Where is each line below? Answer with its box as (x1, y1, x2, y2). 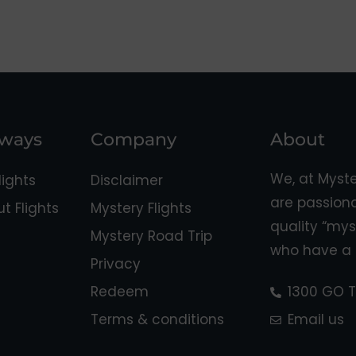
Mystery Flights (91, 199, 192, 219)
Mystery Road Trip (91, 226, 212, 246)
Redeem (91, 282, 149, 302)
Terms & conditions (91, 310, 224, 330)
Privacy (91, 254, 141, 274)
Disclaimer (91, 171, 163, 191)
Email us (288, 310, 345, 330)
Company (91, 129, 176, 151)
